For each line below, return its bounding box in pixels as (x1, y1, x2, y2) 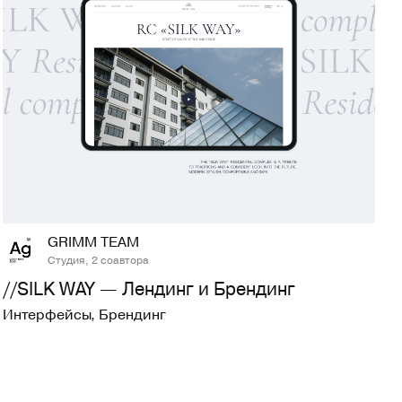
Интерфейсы (3, 303, 92, 324)
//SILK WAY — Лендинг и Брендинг (3, 275, 296, 301)
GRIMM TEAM (48, 231, 140, 251)
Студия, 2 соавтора (48, 250, 150, 267)
